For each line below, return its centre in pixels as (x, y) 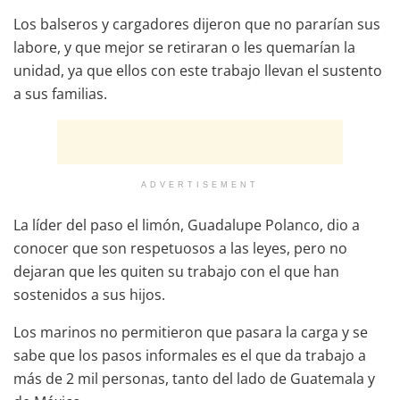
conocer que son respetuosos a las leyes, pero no (180, 248)
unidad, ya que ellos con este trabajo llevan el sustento (198, 70)
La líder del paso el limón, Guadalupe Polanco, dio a (187, 225)
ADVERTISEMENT (200, 184)
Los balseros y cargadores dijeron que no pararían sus (197, 24)
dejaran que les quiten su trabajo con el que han (176, 271)
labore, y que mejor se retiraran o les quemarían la (184, 47)
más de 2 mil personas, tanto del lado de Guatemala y (194, 378)
